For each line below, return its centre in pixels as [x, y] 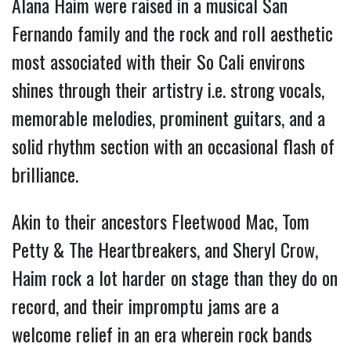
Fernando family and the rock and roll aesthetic [172, 33]
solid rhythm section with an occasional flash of [173, 145]
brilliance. [45, 174]
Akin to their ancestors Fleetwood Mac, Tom [161, 221]
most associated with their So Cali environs [158, 61]
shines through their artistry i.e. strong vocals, [168, 89]
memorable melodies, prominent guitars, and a [168, 117]
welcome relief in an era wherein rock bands [162, 333]
